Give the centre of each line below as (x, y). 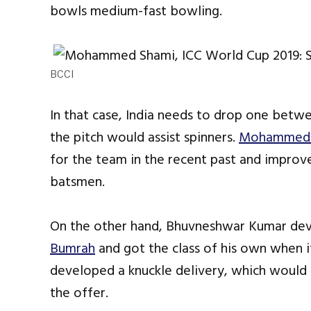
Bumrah (73, 249)
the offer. (79, 293)
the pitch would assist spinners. (144, 138)
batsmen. (77, 182)
